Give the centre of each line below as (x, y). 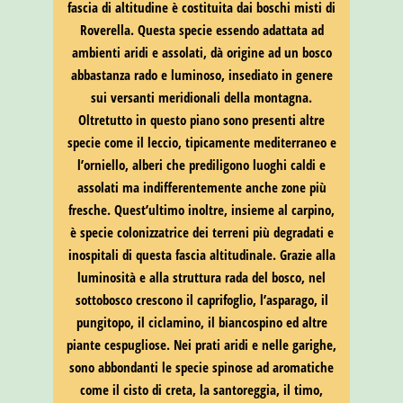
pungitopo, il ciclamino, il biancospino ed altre (201, 322)
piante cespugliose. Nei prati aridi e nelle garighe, (201, 344)
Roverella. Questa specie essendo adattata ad (201, 29)
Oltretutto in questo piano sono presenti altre (201, 119)
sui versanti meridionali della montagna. (201, 97)
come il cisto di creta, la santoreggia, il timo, (201, 389)
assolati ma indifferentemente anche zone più (201, 187)
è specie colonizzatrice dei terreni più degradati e (201, 232)
